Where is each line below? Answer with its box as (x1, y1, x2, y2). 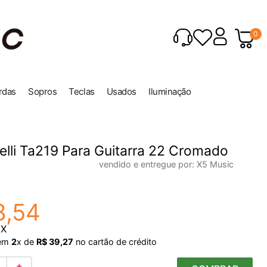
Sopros (28, 86, 57, 98)
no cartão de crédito (73, 236, 157, 247)
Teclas (69, 86, 95, 98)
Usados (106, 86, 136, 98)
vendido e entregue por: (99, 159, 197, 169)
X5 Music (197, 159, 234, 169)
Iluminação (148, 86, 191, 98)
